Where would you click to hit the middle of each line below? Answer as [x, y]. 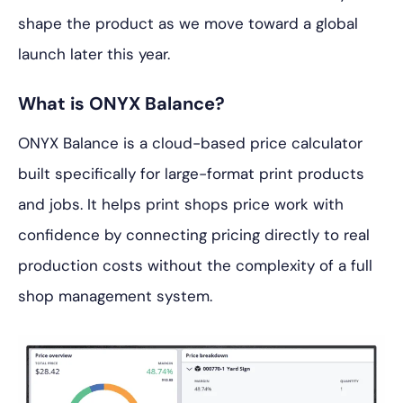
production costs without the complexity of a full [195, 265]
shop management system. [115, 296]
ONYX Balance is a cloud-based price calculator [190, 143]
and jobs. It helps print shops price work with [181, 204]
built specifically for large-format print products [191, 174]
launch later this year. [94, 54]
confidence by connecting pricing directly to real [194, 235]
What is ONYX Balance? [121, 103]
